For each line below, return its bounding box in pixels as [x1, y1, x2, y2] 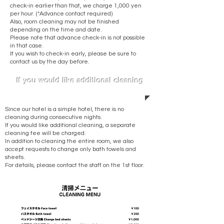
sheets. [5, 154, 25, 160]
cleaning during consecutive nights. [5, 114, 102, 120]
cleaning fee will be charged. [5, 130, 86, 136]
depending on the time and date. [10, 26, 102, 33]
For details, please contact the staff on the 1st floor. [5, 162, 144, 168]
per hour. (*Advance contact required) [10, 10, 112, 17]
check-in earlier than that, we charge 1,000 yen [10, 2, 141, 9]
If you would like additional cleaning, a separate [5, 122, 135, 128]
